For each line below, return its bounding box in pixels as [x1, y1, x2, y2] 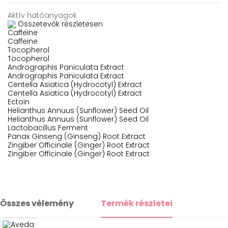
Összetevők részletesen [18, 19, 103, 30]
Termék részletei [101, 197, 173, 210]
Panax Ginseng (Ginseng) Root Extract [8, 131, 146, 142]
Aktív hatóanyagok [8, 10, 77, 21]
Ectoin [8, 97, 30, 107]
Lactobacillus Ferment [8, 123, 88, 133]
